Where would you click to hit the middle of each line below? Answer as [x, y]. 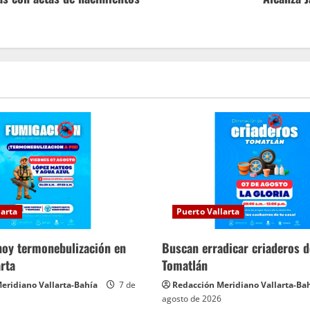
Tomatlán [185, 265]
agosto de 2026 [192, 299]
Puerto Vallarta [208, 212]
